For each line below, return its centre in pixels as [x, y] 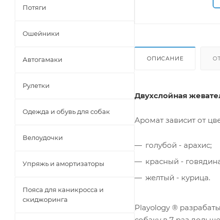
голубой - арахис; [179, 145]
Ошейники [41, 33]
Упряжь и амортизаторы [63, 163]
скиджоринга [45, 199]
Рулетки [36, 85]
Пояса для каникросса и [63, 189]
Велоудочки [43, 137]
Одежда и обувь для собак [66, 111]
